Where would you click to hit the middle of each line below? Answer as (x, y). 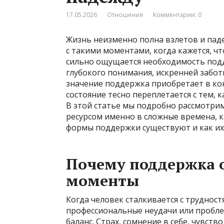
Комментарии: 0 (177, 14)
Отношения (125, 14)
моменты (102, 180)
